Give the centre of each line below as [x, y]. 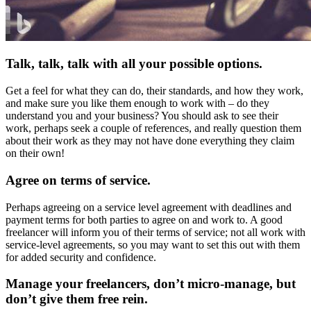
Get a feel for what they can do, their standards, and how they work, [154, 91]
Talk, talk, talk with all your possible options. [134, 64]
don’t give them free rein [75, 299]
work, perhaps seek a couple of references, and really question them [153, 128]
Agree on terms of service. [78, 180]
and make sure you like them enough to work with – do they [137, 103]
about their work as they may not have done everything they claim [150, 141]
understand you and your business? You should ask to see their [142, 116]
